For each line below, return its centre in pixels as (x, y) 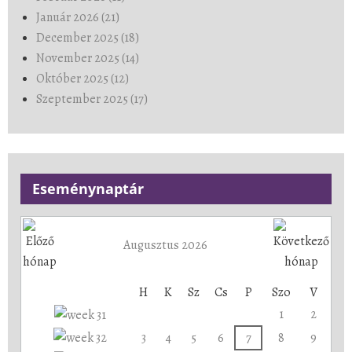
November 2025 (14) (88, 58)
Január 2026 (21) (78, 17)
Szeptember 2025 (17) (92, 99)
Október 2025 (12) (82, 78)
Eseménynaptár (88, 188)
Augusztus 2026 (165, 245)
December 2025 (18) (88, 37)
